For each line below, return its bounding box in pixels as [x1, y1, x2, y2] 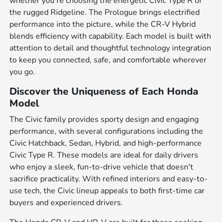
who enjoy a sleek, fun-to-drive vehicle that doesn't [9, 162, 194, 173]
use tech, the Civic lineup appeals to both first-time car [9, 185, 205, 197]
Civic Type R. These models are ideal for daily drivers [9, 150, 199, 161]
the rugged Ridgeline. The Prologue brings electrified [9, 7, 200, 18]
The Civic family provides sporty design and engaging [9, 114, 199, 125]
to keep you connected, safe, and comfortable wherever [9, 55, 207, 66]
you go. [9, 66, 36, 78]
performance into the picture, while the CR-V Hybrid [9, 19, 196, 30]
